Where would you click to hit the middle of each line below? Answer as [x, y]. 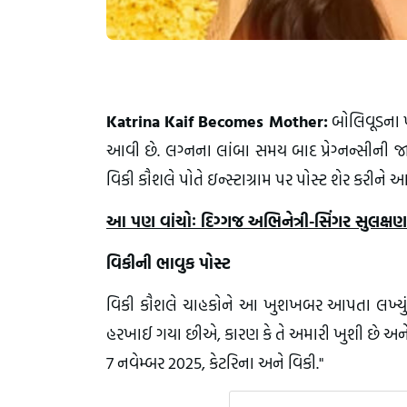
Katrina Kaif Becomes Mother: [217, 121]
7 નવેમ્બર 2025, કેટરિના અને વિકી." [215, 362]
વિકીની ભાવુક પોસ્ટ [169, 263]
